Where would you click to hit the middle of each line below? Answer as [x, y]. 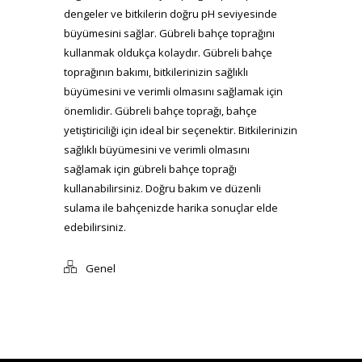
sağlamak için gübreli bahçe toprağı [150, 168]
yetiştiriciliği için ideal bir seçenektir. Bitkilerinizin [181, 130]
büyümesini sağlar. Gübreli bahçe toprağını [169, 33]
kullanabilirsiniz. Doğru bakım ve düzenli [162, 188]
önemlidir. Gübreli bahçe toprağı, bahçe [160, 110]
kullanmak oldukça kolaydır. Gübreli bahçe [168, 52]
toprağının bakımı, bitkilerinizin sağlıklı [156, 72]
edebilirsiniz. [95, 227]
